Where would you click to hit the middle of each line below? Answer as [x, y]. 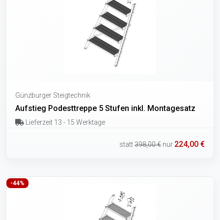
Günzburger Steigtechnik [53, 95]
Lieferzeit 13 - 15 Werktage [64, 122]
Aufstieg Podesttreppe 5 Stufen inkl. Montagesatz [105, 108]
